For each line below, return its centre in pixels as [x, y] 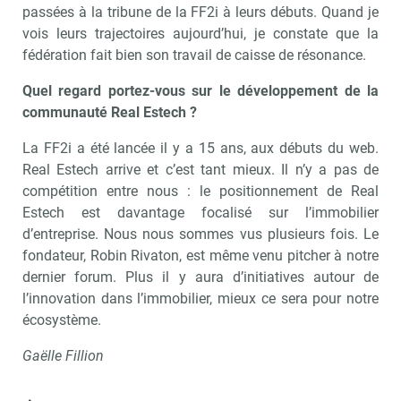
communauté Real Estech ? [110, 112]
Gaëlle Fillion [63, 355]
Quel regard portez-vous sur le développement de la [200, 90]
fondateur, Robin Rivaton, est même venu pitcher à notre [200, 255]
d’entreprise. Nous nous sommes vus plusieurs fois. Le [200, 234]
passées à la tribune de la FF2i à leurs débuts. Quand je [200, 12]
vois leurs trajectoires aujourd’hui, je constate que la [200, 33]
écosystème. [62, 320]
